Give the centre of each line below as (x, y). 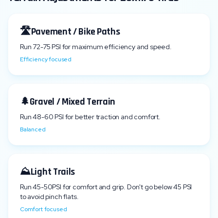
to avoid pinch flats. (49, 197)
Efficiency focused (46, 59)
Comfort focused (44, 209)
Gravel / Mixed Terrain (73, 102)
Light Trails (53, 172)
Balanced (33, 129)
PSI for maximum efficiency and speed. (111, 47)
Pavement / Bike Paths (75, 32)
